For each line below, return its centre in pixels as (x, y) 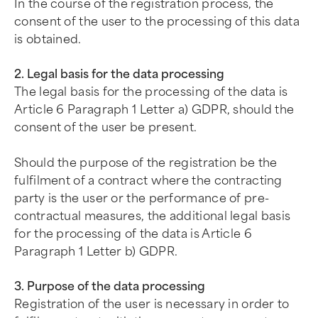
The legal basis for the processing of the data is (151, 92)
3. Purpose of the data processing (110, 286)
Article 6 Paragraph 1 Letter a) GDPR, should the (154, 110)
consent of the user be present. (106, 127)
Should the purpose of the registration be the (146, 163)
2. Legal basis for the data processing (119, 74)
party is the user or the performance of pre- (142, 198)
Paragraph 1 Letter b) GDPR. (96, 252)
